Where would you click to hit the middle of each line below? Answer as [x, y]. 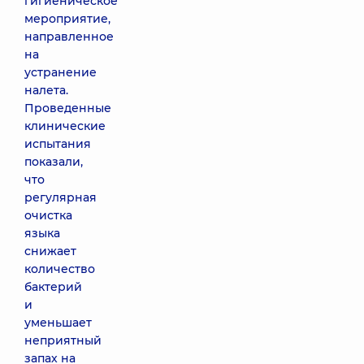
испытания [58, 144]
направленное [69, 37]
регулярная [61, 197]
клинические [65, 126]
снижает [50, 251]
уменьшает [58, 323]
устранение [61, 72]
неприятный [63, 340]
